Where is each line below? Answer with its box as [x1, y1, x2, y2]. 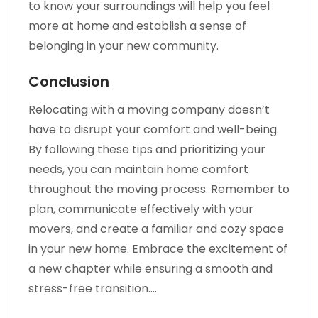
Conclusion [28, 71, 109, 92]
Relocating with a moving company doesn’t [28, 101, 270, 118]
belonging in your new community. [28, 37, 219, 54]
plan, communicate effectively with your [28, 200, 253, 217]
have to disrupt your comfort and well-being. [28, 121, 279, 138]
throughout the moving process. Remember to [28, 180, 290, 197]
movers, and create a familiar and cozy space [28, 220, 284, 237]
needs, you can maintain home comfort [28, 160, 248, 177]
